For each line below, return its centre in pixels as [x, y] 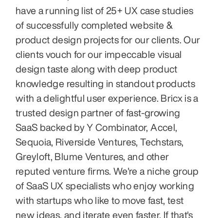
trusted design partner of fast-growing [98, 113]
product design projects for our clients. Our [108, 40]
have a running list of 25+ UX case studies [105, 11]
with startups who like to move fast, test [100, 200]
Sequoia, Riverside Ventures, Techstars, [100, 142]
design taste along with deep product [97, 69]
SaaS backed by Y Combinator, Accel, [97, 127]
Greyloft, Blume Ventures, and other [92, 157]
